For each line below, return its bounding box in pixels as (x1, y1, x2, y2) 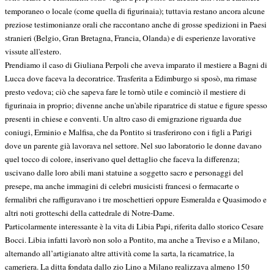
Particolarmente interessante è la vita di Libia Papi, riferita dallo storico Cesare (5, 221, 264, 232)
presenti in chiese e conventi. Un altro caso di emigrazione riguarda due (5, 113, 242, 125)
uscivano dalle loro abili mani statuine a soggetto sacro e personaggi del (5, 167, 243, 179)
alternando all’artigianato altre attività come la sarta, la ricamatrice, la (5, 248, 234, 259)
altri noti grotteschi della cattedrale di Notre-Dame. (5, 207, 174, 219)
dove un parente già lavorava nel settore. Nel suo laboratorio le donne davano (5, 140, 262, 152)
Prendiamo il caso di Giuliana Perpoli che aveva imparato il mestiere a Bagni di (5, 59, 267, 71)
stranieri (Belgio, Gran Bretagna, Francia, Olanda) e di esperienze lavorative (5, 32, 256, 44)
